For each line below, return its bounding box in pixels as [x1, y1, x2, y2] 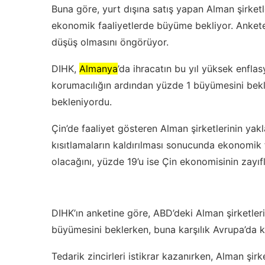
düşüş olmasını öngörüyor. [51, 36, 169, 49]
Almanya [79, 63, 118, 75]
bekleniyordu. [51, 96, 112, 108]
